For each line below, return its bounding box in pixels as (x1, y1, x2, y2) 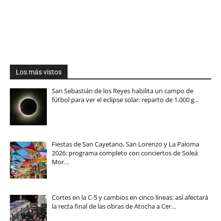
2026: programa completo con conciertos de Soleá (51, 148, 198, 158)
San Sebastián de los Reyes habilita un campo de (51, 86, 193, 95)
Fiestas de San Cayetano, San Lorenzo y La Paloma (51, 140, 199, 149)
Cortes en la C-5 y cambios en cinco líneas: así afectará (51, 193, 208, 202)
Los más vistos (16, 68, 62, 76)
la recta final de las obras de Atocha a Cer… (51, 202, 176, 211)
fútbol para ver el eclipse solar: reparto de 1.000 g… (51, 95, 199, 104)
